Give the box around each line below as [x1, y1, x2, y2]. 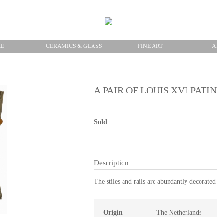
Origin [103, 209, 123, 216]
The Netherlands [156, 209, 201, 216]
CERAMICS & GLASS [46, 43, 102, 49]
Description [94, 159, 129, 167]
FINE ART [138, 43, 163, 49]
